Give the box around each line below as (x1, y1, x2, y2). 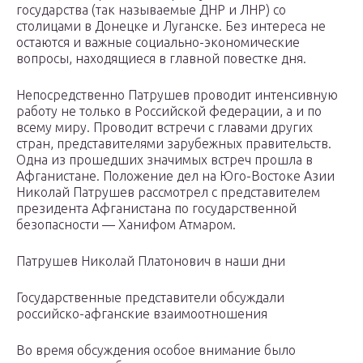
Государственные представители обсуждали (16, 290, 284, 305)
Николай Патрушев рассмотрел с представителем (16, 185, 320, 200)
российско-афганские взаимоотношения (16, 306, 267, 322)
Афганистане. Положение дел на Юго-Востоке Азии (16, 169, 335, 184)
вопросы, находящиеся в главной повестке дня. (16, 51, 306, 66)
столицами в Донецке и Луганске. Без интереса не (16, 19, 326, 34)
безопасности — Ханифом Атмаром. (16, 217, 236, 233)
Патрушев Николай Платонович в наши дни (16, 254, 285, 269)
